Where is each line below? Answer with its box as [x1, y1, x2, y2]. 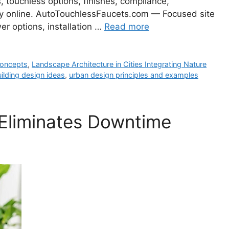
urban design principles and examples [69, 70, 198, 79]
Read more [104, 21, 149, 32]
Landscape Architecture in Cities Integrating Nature [32, 59, 207, 68]
